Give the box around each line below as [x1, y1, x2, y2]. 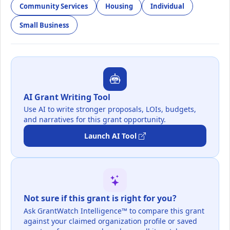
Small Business [20, 20, 69, 30]
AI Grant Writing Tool [24, 91, 110, 103]
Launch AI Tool [84, 131, 137, 141]
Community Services [20, 1, 88, 11]
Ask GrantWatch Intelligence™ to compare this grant [24, 205, 204, 216]
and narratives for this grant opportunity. [24, 114, 166, 125]
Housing [105, 1, 133, 11]
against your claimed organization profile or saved [24, 216, 197, 226]
